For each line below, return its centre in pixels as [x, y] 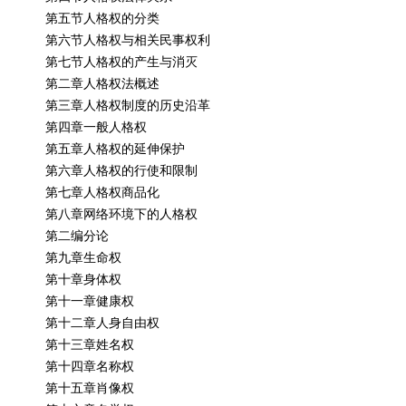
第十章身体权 [84, 279]
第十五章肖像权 [90, 387]
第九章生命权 [84, 257]
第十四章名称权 [90, 366]
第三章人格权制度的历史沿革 [128, 105]
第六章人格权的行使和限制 [122, 170]
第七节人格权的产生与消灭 [122, 61]
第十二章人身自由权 [103, 322]
